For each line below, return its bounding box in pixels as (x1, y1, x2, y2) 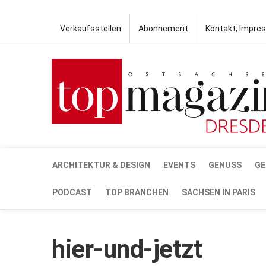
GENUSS (208, 160, 242, 170)
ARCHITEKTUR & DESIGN (52, 160, 150, 170)
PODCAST (52, 187, 92, 197)
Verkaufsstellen (60, 24, 121, 33)
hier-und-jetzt (52, 234, 202, 264)
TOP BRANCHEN (105, 187, 169, 197)
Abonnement (138, 24, 188, 33)
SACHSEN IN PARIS (182, 187, 255, 197)
